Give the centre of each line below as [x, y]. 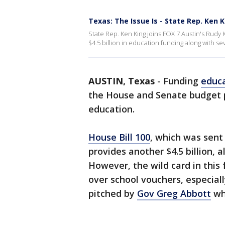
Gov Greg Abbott [174, 193]
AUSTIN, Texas [122, 81]
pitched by [113, 193]
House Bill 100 [119, 137]
